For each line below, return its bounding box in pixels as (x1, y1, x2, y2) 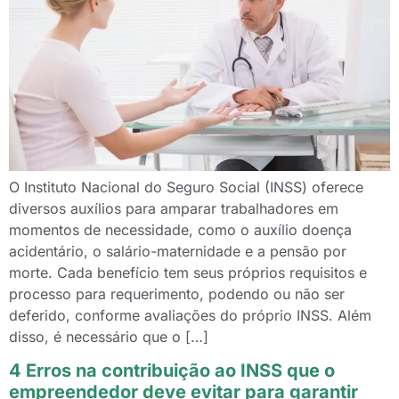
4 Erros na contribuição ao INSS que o (9, 359, 335, 381)
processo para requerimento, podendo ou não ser (9, 284, 345, 303)
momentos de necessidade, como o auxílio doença (9, 220, 352, 239)
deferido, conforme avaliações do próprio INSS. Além (9, 305, 371, 324)
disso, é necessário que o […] (9, 327, 208, 346)
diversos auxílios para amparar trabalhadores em (9, 199, 338, 217)
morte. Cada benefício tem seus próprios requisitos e (9, 263, 367, 281)
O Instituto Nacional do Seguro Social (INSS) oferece (9, 177, 363, 196)
